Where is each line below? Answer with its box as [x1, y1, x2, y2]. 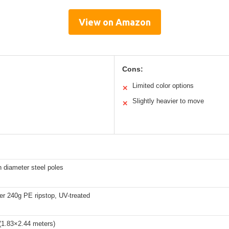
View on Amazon [78, 16, 151, 27]
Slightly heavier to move [132, 97, 204, 105]
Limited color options [132, 81, 194, 89]
